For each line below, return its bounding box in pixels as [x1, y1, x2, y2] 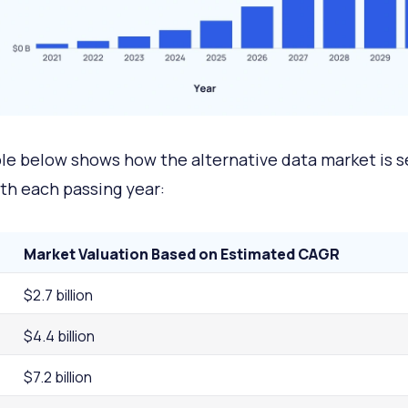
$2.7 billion [23, 284, 93, 305]
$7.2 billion [23, 366, 92, 387]
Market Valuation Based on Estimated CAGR [23, 243, 340, 264]
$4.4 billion [23, 325, 95, 346]
